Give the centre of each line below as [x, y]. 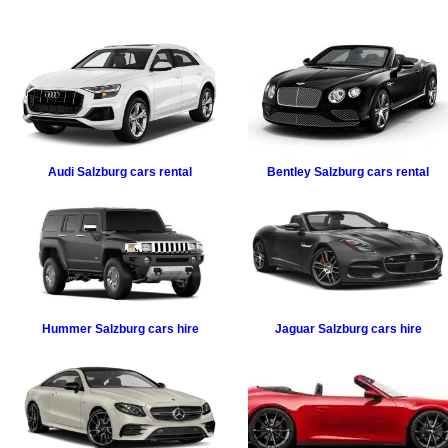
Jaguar [294, 328]
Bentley [289, 171]
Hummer [66, 328]
